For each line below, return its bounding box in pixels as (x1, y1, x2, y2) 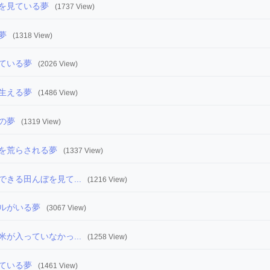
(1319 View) (21, 117, 61, 126)
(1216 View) (87, 175, 127, 184)
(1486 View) (38, 89, 78, 98)
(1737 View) (55, 2, 95, 11)
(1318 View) (13, 31, 52, 40)
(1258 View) (87, 233, 127, 242)
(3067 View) (46, 204, 86, 213)
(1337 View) (63, 146, 103, 155)
